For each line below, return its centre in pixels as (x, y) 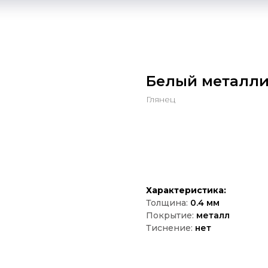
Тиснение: (170, 228)
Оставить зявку (201, 153)
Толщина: (167, 203)
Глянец (161, 99)
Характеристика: (186, 190)
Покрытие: (170, 215)
